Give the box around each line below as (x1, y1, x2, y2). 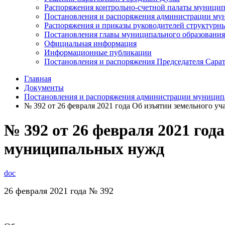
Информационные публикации (44, 48, 152, 57)
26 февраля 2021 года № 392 (4, 186, 114, 196)
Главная (24, 74, 51, 83)
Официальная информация (44, 39, 137, 48)
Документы (24, 83, 64, 92)
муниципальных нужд (4, 139, 164, 158)
